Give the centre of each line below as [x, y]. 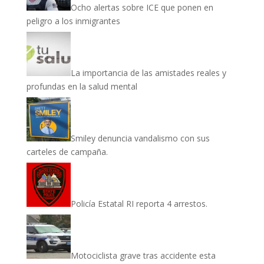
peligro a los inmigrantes [73, 21]
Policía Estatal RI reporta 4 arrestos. [139, 203]
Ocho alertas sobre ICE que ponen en [142, 7]
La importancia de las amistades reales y [148, 72]
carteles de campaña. [67, 151]
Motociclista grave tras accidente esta [143, 255]
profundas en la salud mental [82, 86]
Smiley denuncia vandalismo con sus [140, 138]
